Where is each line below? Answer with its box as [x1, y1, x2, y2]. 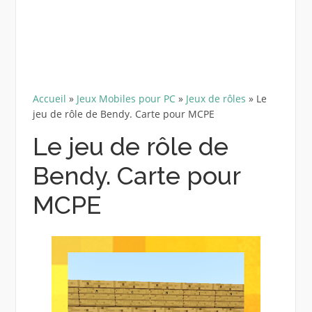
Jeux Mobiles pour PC [76, 91, 175, 105]
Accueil [32, 91, 66, 105]
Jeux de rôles [185, 91, 246, 105]
